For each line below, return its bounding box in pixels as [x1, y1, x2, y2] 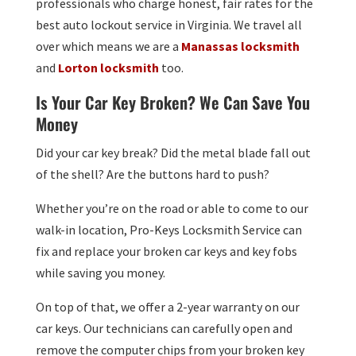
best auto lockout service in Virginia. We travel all [35, 17, 302, 33]
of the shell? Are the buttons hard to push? [35, 166, 269, 183]
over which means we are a [35, 38, 181, 55]
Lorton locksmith [57, 60, 159, 76]
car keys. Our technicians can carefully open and [35, 320, 292, 337]
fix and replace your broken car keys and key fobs [35, 243, 297, 260]
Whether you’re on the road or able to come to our [35, 200, 308, 217]
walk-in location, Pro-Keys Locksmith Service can [35, 222, 302, 238]
